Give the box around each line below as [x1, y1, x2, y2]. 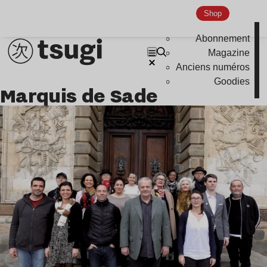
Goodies [214, 76, 250, 87]
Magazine [208, 48, 250, 58]
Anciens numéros [176, 62, 250, 73]
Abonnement [195, 33, 250, 44]
